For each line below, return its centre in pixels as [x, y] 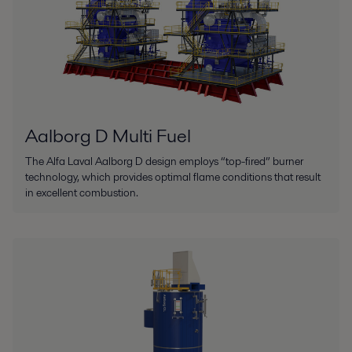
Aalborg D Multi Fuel [108, 135]
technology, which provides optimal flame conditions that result [173, 176]
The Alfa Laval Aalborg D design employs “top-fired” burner [164, 161]
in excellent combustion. [82, 192]
